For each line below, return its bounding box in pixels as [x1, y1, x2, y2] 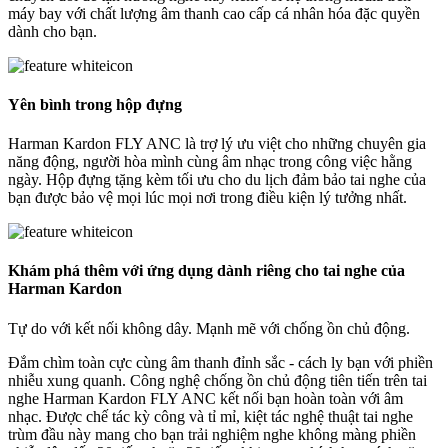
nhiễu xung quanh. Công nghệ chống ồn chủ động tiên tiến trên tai [8, 371, 427, 389]
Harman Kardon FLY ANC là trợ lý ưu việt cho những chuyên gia [8, 135, 426, 153]
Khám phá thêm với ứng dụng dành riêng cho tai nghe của [8, 262, 405, 280]
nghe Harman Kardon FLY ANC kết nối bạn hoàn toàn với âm [8, 389, 403, 407]
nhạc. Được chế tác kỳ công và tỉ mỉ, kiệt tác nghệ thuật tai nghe [8, 407, 413, 425]
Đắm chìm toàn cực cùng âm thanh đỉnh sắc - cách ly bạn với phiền [8, 353, 433, 371]
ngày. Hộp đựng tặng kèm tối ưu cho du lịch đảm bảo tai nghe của [8, 171, 426, 189]
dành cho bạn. [8, 22, 97, 40]
